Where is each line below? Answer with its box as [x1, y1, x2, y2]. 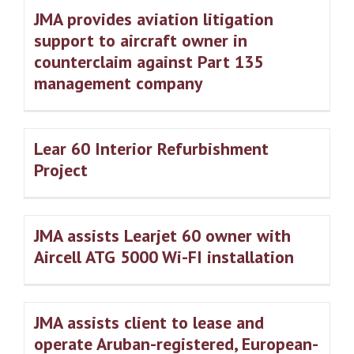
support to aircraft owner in [34, 29, 247, 52]
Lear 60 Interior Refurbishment [34, 137, 269, 160]
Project [34, 159, 88, 182]
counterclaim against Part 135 [34, 51, 263, 73]
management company [34, 72, 203, 95]
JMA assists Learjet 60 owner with [34, 224, 291, 247]
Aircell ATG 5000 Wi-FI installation [34, 246, 294, 269]
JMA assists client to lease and [34, 311, 264, 334]
